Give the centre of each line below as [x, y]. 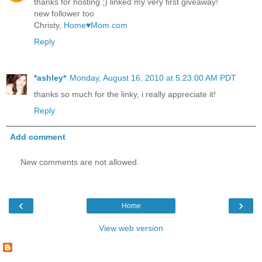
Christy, [49, 25]
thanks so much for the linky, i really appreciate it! [125, 94]
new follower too [64, 14]
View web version [131, 228]
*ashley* [50, 78]
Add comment [38, 137]
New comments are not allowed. [80, 162]
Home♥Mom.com [96, 25]
